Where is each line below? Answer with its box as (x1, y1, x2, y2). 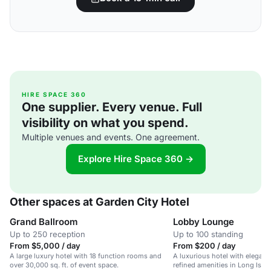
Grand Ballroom (10, 216, 78, 227)
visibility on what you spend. (22, 116, 189, 130)
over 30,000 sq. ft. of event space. (10, 261, 119, 269)
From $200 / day (173, 241, 236, 250)
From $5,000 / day (10, 241, 80, 250)
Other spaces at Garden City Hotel (10, 195, 189, 208)
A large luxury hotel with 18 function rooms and (10, 252, 162, 260)
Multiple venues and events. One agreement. (22, 132, 200, 142)
